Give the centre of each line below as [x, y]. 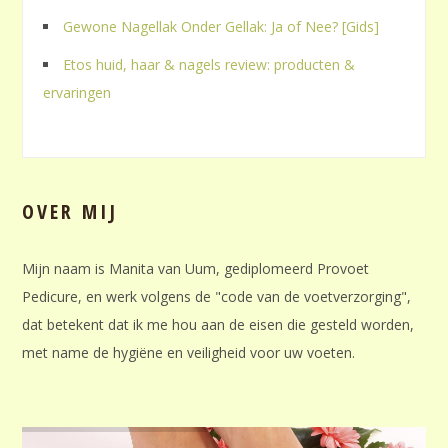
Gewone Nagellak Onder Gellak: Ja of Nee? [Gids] [221, 27]
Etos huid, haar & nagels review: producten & [209, 65]
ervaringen [77, 93]
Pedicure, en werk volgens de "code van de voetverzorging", [217, 297]
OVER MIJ [70, 212]
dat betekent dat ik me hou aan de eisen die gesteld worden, [218, 325]
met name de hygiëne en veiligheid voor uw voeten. [189, 353]
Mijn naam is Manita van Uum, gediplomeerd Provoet [196, 269]
